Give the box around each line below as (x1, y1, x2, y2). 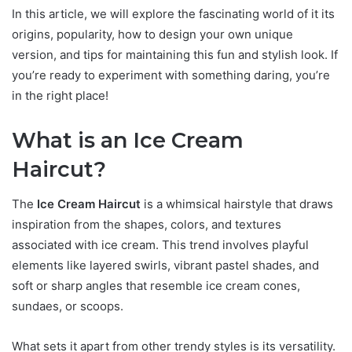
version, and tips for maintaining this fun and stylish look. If (12, 46, 338, 62)
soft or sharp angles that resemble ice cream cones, (12, 278, 300, 294)
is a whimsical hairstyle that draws (141, 196, 333, 212)
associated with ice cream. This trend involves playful (12, 237, 309, 253)
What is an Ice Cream (12, 126, 244, 153)
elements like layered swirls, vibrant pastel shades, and (12, 258, 319, 273)
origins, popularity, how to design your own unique (12, 26, 293, 42)
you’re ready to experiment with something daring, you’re (12, 67, 330, 82)
